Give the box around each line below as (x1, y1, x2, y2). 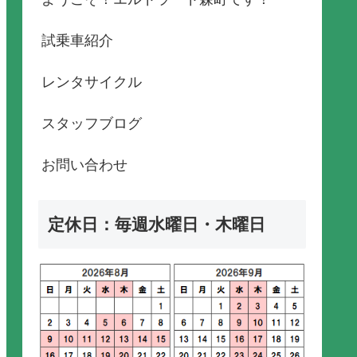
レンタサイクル (41, 73, 142, 90)
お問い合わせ (41, 156, 127, 173)
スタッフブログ (41, 115, 142, 131)
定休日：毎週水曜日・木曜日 (48, 214, 265, 233)
